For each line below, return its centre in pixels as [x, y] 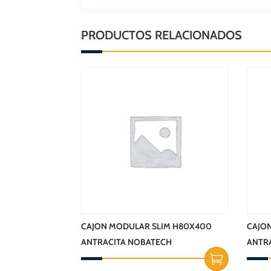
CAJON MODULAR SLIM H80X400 [147, 227]
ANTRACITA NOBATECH [127, 242]
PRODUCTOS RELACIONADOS [162, 35]
